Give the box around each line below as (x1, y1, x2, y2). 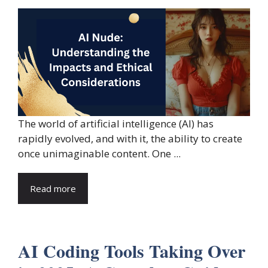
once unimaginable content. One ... (18, 147, 181, 161)
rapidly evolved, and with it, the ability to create (18, 132, 242, 146)
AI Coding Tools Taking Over (18, 237, 245, 264)
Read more (30, 182, 76, 195)
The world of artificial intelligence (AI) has (18, 117, 214, 131)
